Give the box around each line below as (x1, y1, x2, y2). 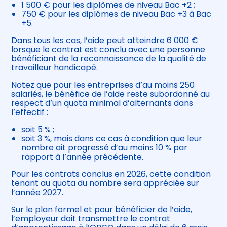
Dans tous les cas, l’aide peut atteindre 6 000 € (11, 34, 199, 47)
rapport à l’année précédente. (21, 151, 144, 163)
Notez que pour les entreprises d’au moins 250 (11, 79, 195, 91)
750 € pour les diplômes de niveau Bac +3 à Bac (21, 8, 212, 20)
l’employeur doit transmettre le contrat (11, 213, 171, 225)
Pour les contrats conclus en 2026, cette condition (11, 168, 211, 180)
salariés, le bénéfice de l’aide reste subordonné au (11, 88, 210, 100)
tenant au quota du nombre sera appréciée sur (11, 177, 200, 190)
